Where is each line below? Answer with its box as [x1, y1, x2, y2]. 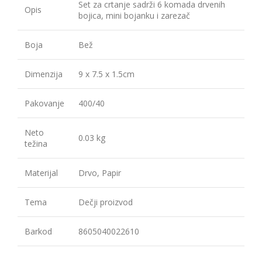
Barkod [25, 226, 52, 237]
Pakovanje [25, 98, 64, 109]
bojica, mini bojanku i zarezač [78, 10, 190, 22]
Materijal [25, 167, 58, 179]
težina [25, 138, 47, 150]
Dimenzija [25, 68, 63, 80]
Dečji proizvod [78, 196, 133, 208]
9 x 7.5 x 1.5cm [78, 68, 135, 80]
